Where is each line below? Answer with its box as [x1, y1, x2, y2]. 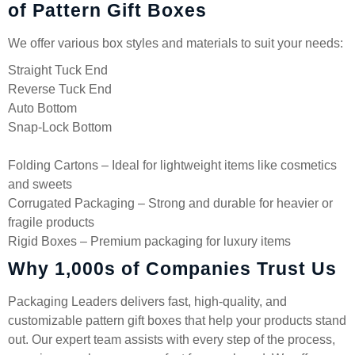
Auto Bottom [8, 101, 77, 115]
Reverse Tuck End [8, 82, 112, 96]
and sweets [8, 177, 72, 191]
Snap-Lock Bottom [8, 120, 112, 134]
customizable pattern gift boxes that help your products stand [8, 314, 346, 327]
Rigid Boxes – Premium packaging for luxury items [8, 235, 291, 248]
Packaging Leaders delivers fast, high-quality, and [8, 295, 287, 308]
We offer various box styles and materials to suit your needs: [8, 36, 343, 50]
